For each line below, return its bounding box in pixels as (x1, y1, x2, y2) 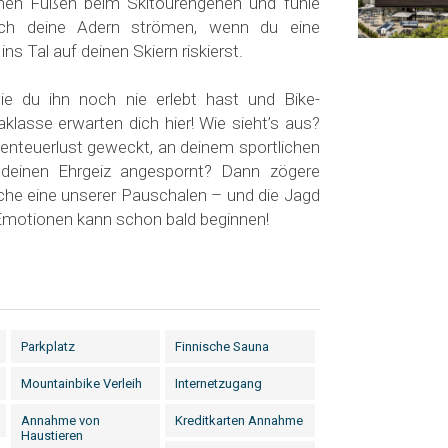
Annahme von (21, 413, 101, 428)
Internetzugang (175, 376, 263, 391)
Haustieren (21, 428, 84, 443)
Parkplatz (21, 339, 76, 354)
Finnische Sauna (175, 339, 270, 354)
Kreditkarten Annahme (175, 413, 304, 428)
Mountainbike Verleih (21, 376, 143, 391)
